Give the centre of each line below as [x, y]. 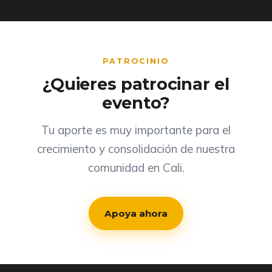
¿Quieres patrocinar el [136, 84]
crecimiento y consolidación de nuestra [136, 149]
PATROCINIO [136, 61]
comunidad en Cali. [136, 168]
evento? [136, 103]
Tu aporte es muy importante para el [136, 130]
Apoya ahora [136, 213]
